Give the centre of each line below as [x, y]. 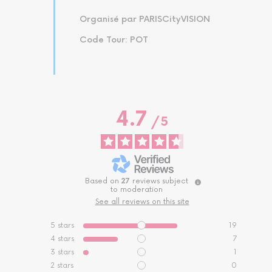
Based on [103, 181]
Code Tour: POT [114, 39]
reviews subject [160, 181]
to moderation [137, 189]
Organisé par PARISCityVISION [145, 19]
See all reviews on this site [142, 202]
